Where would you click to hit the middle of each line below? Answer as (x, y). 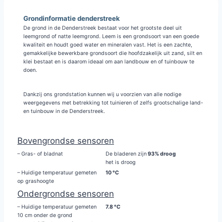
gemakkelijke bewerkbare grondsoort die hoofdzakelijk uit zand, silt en (113, 53)
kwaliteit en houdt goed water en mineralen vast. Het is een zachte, (108, 45)
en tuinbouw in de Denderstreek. (64, 111)
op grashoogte (36, 181)
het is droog (121, 162)
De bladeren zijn (126, 154)
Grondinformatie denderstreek (72, 18)
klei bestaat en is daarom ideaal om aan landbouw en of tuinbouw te (109, 62)
